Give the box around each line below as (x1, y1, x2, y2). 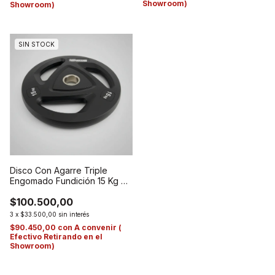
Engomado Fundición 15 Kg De (10, 175, 133, 186)
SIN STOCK (18, 40, 55, 48)
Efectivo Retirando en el (10, 231, 103, 241)
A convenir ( (74, 222, 122, 232)
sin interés (58, 210, 89, 218)
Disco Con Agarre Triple (10, 165, 107, 176)
